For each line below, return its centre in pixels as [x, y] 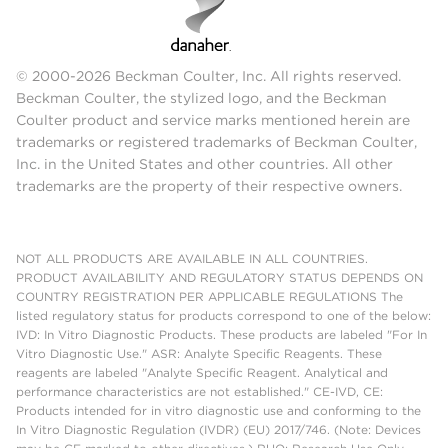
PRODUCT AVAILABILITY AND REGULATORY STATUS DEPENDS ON [219, 278]
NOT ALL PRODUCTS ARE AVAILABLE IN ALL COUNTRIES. [192, 259]
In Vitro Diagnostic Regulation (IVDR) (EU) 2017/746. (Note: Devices [218, 430]
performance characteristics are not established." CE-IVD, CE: [199, 392]
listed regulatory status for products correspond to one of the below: [223, 316]
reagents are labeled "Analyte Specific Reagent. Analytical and [202, 373]
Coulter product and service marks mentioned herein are [213, 120]
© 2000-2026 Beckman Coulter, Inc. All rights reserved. [208, 76]
